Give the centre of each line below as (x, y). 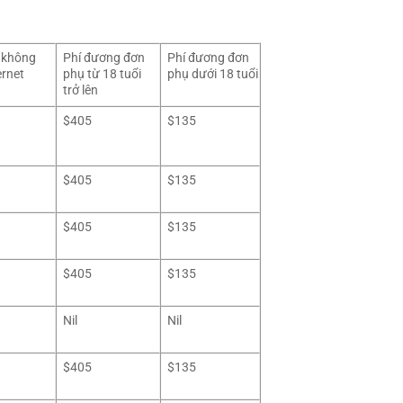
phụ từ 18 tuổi (103, 74)
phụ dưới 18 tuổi (213, 74)
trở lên (81, 90)
